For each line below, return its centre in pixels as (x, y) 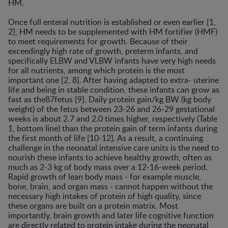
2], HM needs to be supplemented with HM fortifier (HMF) (113, 32)
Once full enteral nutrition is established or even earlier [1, (112, 22)
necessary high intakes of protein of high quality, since (105, 196)
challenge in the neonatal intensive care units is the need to (113, 148)
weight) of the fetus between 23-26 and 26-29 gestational (111, 109)
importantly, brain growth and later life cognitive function (111, 215)
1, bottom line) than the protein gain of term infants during (113, 128)
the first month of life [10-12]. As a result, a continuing (106, 138)
